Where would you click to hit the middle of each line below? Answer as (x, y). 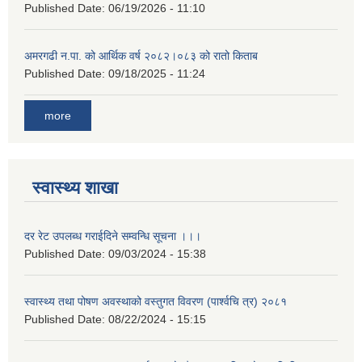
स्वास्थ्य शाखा (75, 188)
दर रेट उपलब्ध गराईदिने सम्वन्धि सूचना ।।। (113, 236)
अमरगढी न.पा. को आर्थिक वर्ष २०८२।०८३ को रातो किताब (141, 56)
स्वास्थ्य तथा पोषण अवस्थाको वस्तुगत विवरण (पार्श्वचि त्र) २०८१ (156, 302)
